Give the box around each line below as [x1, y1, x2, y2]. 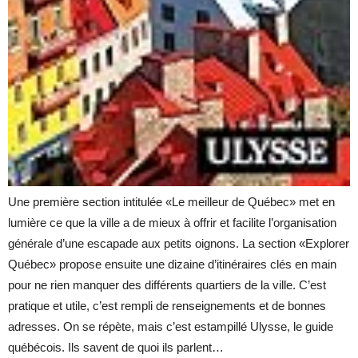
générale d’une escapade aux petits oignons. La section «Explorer [8, 236, 349, 250]
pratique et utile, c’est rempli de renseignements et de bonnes [8, 298, 326, 312]
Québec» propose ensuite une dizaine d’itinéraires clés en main [8, 257, 336, 271]
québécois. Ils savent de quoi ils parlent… [8, 340, 224, 354]
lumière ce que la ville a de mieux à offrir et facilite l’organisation [8, 215, 336, 229]
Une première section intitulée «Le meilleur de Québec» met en [8, 194, 335, 209]
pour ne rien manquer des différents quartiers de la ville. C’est [8, 277, 326, 292]
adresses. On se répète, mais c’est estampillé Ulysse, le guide [8, 319, 333, 333]
